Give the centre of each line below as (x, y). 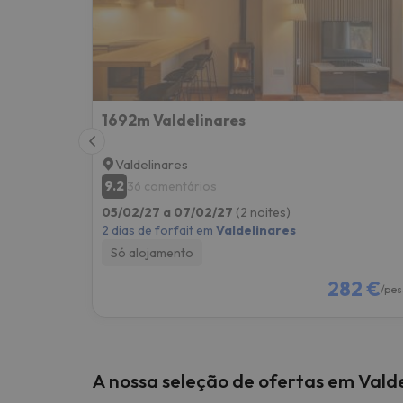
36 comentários (172, 186)
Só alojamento (152, 252)
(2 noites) (263, 212)
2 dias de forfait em (159, 230)
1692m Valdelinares (174, 120)
